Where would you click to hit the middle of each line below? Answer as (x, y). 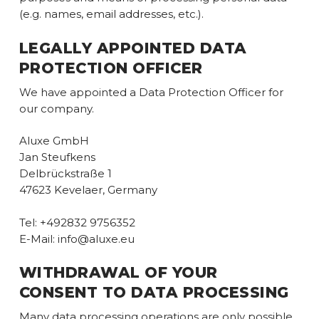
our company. (56, 108)
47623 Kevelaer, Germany (88, 190)
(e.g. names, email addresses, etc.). (111, 14)
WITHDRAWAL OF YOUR (118, 272)
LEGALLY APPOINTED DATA (133, 48)
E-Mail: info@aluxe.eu (77, 239)
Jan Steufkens (57, 157)
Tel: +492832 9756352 (77, 222)
